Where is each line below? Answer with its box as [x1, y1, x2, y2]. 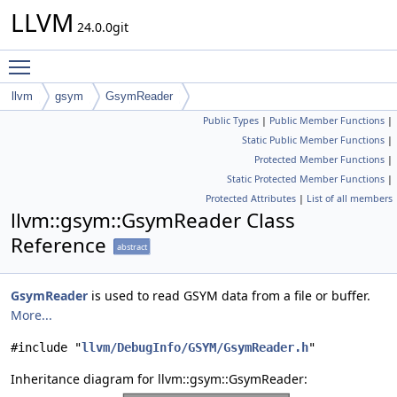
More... [11, 307, 52, 323]
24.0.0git [74, 19, 128, 35]
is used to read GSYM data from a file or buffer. [88, 287, 370, 304]
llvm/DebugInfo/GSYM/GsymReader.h [82, 340, 308, 354]
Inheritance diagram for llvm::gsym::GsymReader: [11, 370, 307, 387]
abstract [117, 241, 147, 253]
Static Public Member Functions [242, 134, 385, 146]
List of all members [307, 192, 393, 205]
